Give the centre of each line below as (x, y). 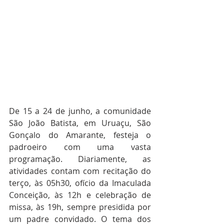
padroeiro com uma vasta (80, 147)
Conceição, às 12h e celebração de (80, 195)
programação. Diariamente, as (80, 159)
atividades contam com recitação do (80, 171)
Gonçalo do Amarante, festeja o (80, 135)
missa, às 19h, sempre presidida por (80, 207)
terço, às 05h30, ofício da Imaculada (80, 183)
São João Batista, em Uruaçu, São (80, 123)
